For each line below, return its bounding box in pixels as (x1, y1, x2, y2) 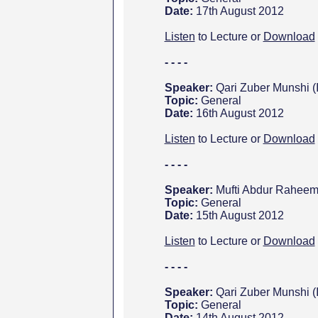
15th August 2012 (195, 209, 284, 221)
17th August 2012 (195, 5, 284, 17)
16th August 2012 (195, 107, 284, 119)
